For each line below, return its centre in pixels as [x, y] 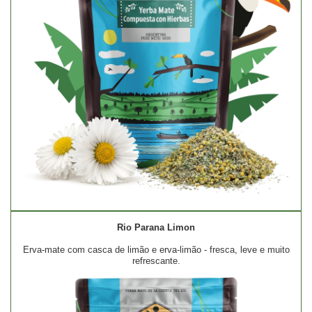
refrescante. [156, 261]
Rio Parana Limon [156, 228]
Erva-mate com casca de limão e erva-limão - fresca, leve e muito [156, 250]
